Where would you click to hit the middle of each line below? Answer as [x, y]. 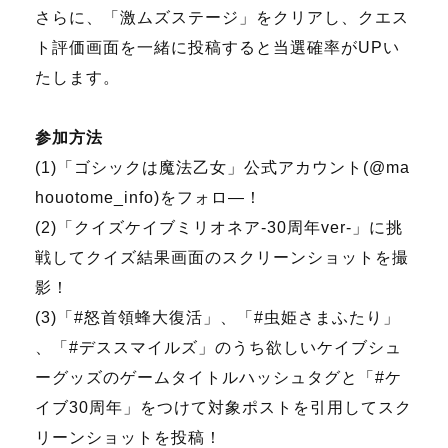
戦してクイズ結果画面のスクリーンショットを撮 [222, 257]
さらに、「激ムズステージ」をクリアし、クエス [222, 17]
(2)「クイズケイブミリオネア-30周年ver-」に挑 [219, 227]
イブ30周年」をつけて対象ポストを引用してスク [223, 407]
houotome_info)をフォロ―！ [148, 197]
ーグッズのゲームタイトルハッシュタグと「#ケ [218, 377]
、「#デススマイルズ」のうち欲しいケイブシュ [218, 347]
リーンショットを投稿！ [128, 437]
